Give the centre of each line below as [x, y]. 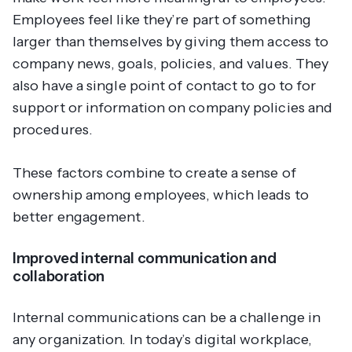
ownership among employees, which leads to [161, 194]
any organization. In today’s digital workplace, [163, 340]
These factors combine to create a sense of [154, 172]
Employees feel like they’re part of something [162, 19]
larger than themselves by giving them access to [171, 41]
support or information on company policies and [173, 107]
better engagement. [81, 216]
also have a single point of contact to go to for [165, 85]
